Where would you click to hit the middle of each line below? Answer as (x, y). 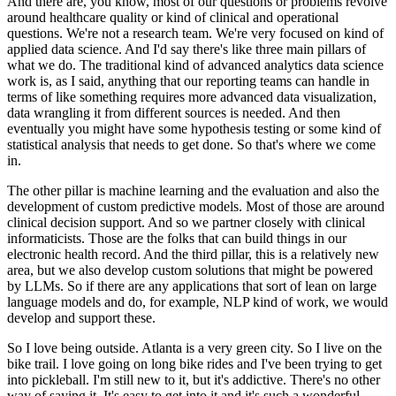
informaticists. (46, 238)
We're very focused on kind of (300, 33)
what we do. (42, 65)
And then (314, 112)
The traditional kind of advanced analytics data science (232, 65)
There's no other (335, 379)
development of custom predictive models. (125, 206)
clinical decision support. (76, 222)
